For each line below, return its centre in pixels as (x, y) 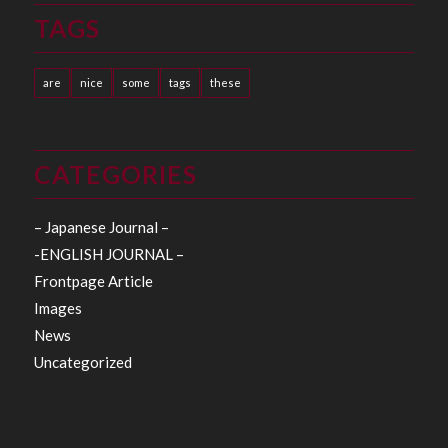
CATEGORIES (115, 173)
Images (57, 307)
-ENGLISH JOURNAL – (108, 253)
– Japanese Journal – (101, 226)
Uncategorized (82, 361)
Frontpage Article (93, 280)
